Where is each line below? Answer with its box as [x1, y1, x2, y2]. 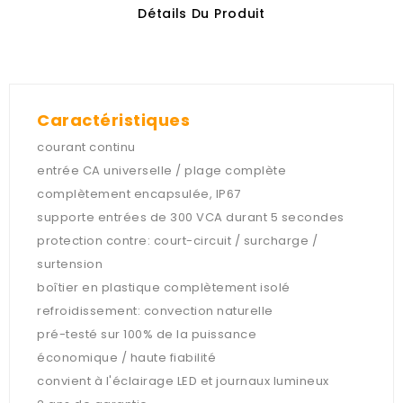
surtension [37, 255, 103, 273]
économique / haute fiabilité [37, 349, 216, 367]
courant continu [37, 139, 136, 157]
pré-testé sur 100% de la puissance [37, 326, 256, 344]
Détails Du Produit [138, 4, 265, 23]
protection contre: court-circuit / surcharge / [37, 232, 318, 250]
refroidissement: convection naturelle [37, 302, 273, 320]
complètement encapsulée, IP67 [37, 185, 241, 203]
